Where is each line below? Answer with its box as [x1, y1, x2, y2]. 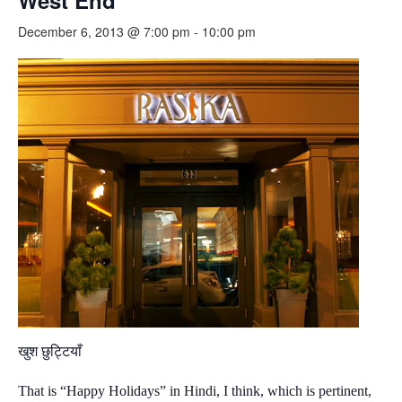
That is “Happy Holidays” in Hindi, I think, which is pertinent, [18, 383, 371, 398]
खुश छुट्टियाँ [18, 344, 85, 359]
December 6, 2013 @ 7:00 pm [18, 22, 190, 40]
